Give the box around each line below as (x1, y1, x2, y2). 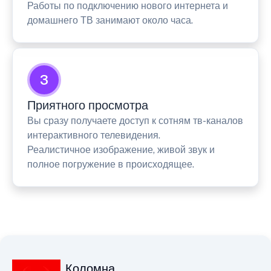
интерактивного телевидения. (27, 129, 160, 141)
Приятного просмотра (27, 97, 148, 113)
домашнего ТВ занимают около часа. (27, 14, 193, 26)
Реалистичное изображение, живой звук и (27, 143, 215, 155)
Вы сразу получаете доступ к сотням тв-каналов (27, 114, 243, 126)
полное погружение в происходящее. (27, 158, 194, 170)
